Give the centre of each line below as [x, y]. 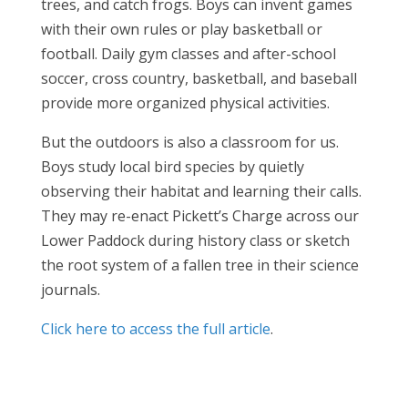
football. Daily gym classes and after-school [188, 53]
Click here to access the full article [155, 328]
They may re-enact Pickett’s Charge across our [199, 215]
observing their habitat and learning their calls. [201, 191]
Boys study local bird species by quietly [172, 166]
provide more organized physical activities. [185, 102]
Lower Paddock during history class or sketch [195, 240]
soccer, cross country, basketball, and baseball [199, 78]
